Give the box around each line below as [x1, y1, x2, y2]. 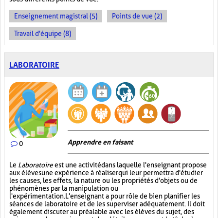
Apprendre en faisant [68, 138, 133, 146]
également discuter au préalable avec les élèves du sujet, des [9, 208, 194, 216]
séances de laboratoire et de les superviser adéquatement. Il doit [9, 200, 205, 208]
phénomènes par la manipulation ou [9, 184, 118, 192]
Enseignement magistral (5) [14, 12, 97, 20]
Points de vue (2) [112, 12, 162, 20]
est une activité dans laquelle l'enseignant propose [53, 161, 207, 169]
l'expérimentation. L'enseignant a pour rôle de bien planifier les [9, 192, 200, 200]
